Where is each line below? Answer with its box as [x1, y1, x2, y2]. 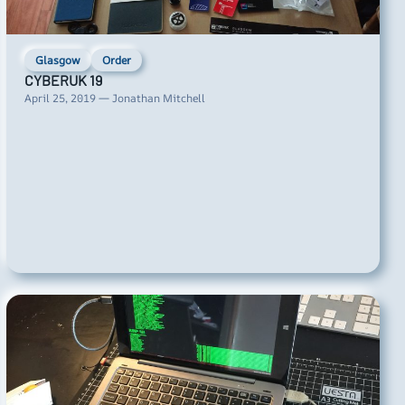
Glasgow [34, 52, 80, 68]
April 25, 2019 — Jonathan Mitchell [24, 90, 205, 107]
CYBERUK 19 [24, 71, 102, 89]
